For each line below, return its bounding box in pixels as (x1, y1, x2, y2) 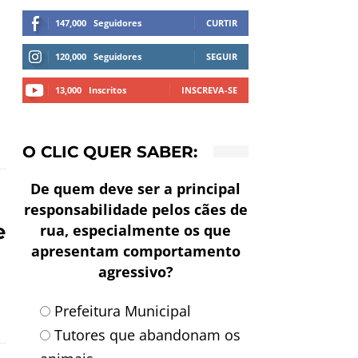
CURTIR (206, 16, 238, 29)
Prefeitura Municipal (54, 300, 192, 320)
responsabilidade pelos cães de (23, 199, 248, 219)
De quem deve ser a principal (30, 178, 241, 198)
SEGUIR (206, 50, 238, 62)
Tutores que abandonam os (54, 324, 241, 344)
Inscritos (89, 83, 127, 96)
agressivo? (97, 261, 173, 281)
